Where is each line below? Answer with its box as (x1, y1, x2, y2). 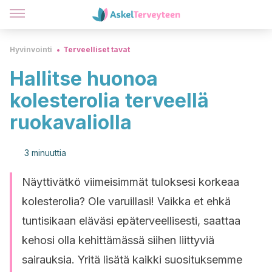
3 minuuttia (24, 148, 66, 158)
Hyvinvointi (10, 45, 52, 54)
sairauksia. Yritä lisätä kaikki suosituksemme (22, 253, 242, 266)
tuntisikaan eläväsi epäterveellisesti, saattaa (22, 214, 240, 227)
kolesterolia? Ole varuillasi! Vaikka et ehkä (22, 195, 231, 208)
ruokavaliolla (10, 110, 132, 134)
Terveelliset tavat (63, 45, 130, 54)
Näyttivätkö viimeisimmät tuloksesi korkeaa (22, 175, 239, 188)
